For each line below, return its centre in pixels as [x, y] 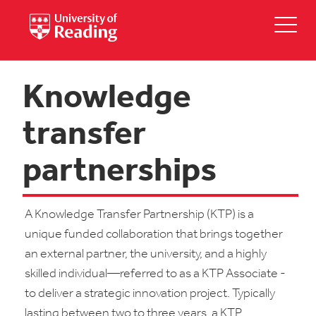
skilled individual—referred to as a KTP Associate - [155, 274]
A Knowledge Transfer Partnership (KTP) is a [139, 215]
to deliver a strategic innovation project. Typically [150, 294]
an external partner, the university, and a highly [146, 254]
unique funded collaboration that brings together [154, 235]
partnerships [120, 172]
